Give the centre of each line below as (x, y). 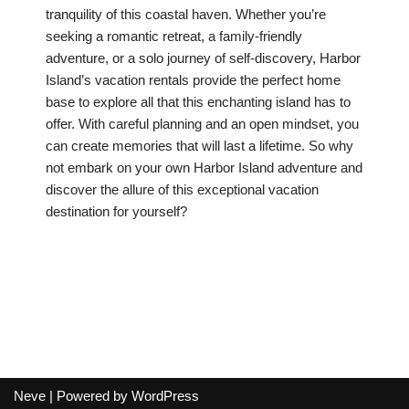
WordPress (165, 396)
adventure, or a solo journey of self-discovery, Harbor (203, 58)
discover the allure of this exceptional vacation (182, 190)
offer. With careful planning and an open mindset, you (202, 124)
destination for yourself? (116, 212)
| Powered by (89, 396)
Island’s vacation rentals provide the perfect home (193, 80)
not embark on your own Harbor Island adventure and (204, 168)
